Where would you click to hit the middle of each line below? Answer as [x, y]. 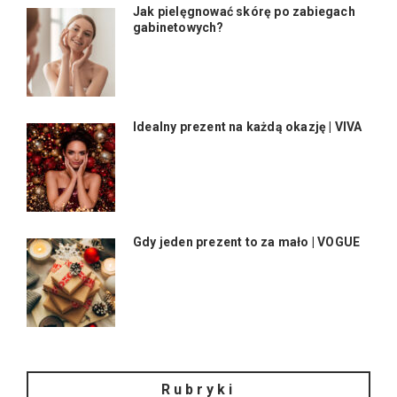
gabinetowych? [179, 28]
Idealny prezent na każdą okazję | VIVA [248, 127]
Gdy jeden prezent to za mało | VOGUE [247, 242]
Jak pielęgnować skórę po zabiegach [244, 12]
